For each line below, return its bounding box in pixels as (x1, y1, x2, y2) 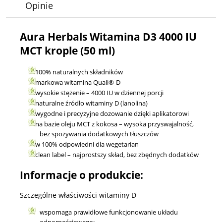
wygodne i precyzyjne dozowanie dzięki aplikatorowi (35, 109, 189, 118)
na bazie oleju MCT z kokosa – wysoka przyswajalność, (35, 119, 194, 128)
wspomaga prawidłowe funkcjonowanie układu (40, 207, 178, 217)
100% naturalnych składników (35, 67, 123, 76)
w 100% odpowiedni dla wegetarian (35, 139, 139, 149)
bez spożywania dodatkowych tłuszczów (40, 129, 159, 138)
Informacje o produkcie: (20, 168, 143, 182)
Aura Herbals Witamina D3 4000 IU (20, 30, 197, 44)
